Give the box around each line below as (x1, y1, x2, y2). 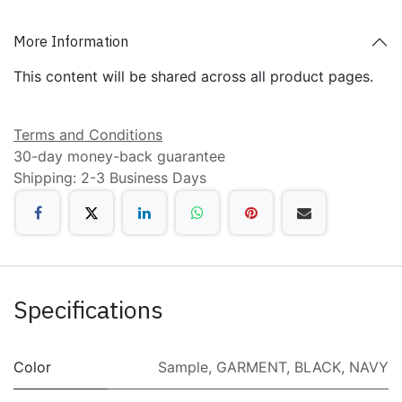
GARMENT (216, 358, 286, 377)
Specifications (13, 293, 163, 326)
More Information (13, 32, 128, 51)
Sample (158, 358, 208, 377)
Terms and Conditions (13, 125, 162, 144)
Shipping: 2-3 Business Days (13, 168, 206, 187)
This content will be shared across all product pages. (13, 66, 373, 85)
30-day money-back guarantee (13, 146, 225, 165)
